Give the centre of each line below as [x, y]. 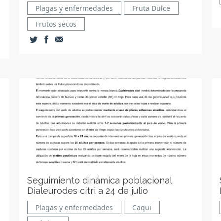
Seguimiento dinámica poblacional [100, 180]
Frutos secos [56, 24]
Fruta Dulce [151, 8]
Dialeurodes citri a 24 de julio [88, 191]
